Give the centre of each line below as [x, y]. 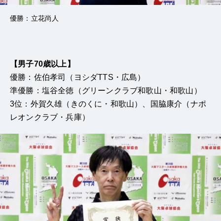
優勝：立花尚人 [35, 18]
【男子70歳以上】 [42, 64]
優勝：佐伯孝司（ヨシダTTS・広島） [78, 77]
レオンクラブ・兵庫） [50, 117]
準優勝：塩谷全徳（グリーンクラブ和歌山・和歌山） [106, 90]
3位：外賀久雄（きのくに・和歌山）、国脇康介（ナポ [108, 104]
